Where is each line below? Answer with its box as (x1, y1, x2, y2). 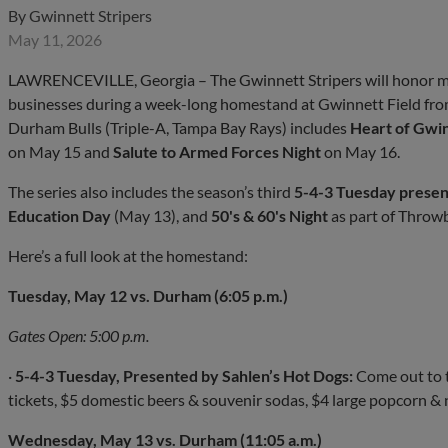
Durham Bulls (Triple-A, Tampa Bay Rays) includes (8, 117, 350, 137)
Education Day (8, 205, 111, 225)
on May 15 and (8, 141, 113, 161)
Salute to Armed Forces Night (113, 141, 321, 161)
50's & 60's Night (211, 205, 328, 225)
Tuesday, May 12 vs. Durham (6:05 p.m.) (8, 285, 288, 305)
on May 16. (321, 141, 400, 161)
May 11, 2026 (8, 29, 102, 49)
